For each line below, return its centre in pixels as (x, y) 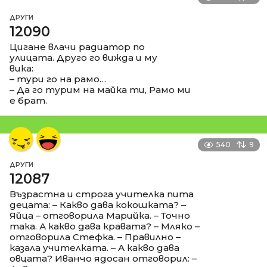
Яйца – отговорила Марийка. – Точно (100, 215)
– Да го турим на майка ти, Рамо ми (100, 89)
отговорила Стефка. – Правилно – (95, 237)
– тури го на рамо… (58, 79)
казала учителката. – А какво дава (94, 247)
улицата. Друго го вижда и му (83, 57)
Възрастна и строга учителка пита (102, 194)
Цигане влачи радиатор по (77, 46)
